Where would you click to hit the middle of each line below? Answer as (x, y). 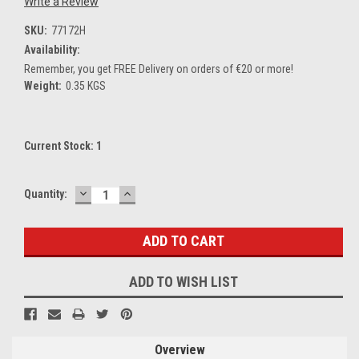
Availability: (52, 49)
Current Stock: (60, 145)
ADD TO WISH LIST (184, 281)
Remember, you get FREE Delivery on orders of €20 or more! (159, 69)
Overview (179, 349)
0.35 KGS (85, 85)
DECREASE (111, 192)
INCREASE (154, 192)
